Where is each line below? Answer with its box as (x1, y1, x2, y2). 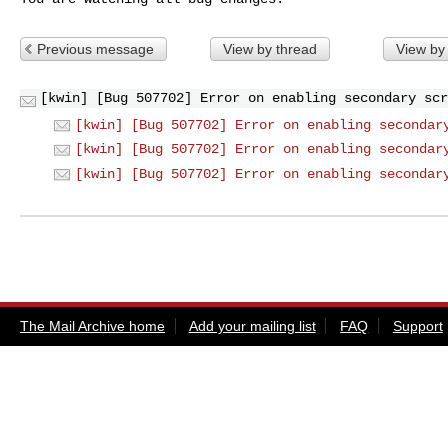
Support (392, 317, 443, 334)
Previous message (37, 40, 154, 57)
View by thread (222, 40, 317, 57)
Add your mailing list (188, 317, 316, 334)
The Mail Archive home (20, 317, 165, 334)
